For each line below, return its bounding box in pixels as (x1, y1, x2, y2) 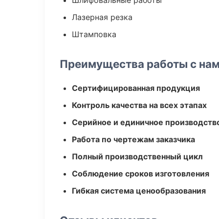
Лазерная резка (72, 12, 132, 22)
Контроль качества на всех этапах (72, 100, 207, 110)
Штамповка (72, 29, 116, 39)
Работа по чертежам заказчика (72, 134, 195, 144)
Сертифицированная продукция (72, 83, 200, 93)
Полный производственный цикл (72, 152, 203, 161)
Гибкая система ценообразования (72, 186, 206, 196)
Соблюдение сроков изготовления (72, 169, 209, 178)
